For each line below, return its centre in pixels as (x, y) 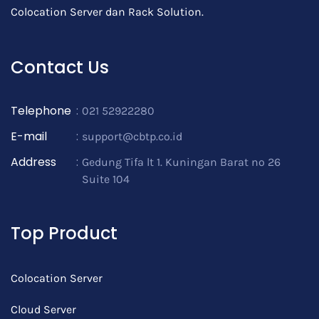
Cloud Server (43, 309)
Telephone (41, 111)
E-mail (29, 136)
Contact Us (60, 67)
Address (33, 162)
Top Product (64, 233)
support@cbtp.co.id (132, 136)
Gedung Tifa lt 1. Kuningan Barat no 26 (181, 162)
